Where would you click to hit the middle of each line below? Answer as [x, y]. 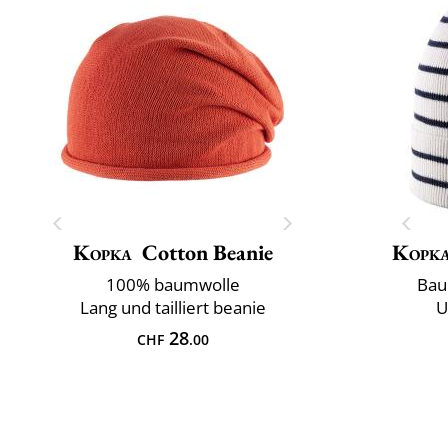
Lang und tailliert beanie [172, 307]
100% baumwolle [172, 284]
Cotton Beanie [207, 252]
